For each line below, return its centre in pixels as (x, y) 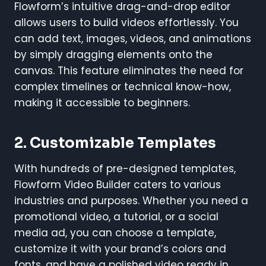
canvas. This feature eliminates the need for (129, 70)
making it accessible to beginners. (102, 102)
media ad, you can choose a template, (115, 232)
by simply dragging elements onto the (113, 54)
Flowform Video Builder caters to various (118, 184)
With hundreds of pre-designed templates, (125, 168)
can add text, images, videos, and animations (133, 38)
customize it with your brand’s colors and (120, 248)
